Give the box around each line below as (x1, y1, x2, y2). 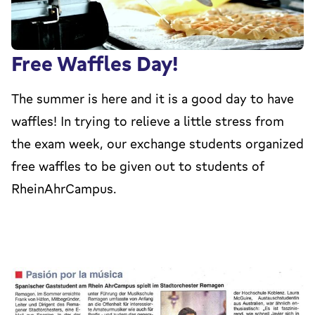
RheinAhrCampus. (11, 180, 116, 198)
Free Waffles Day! (11, 50, 179, 77)
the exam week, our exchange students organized (11, 135, 304, 153)
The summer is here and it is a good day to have (11, 90, 294, 108)
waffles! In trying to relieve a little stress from (11, 112, 284, 130)
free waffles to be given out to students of (11, 157, 264, 175)
